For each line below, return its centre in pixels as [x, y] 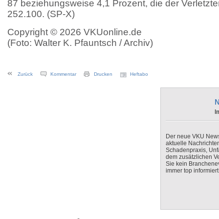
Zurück [25, 74]
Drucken [103, 74]
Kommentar [63, 74]
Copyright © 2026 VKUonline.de [75, 32]
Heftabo [139, 74]
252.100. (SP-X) [41, 14]
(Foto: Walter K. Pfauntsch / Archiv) [80, 43]
